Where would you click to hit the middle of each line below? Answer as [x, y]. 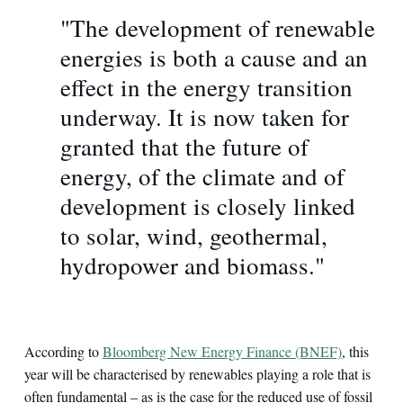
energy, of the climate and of [202, 176]
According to [63, 351]
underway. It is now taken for [204, 116]
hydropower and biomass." [192, 265]
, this [355, 351]
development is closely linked [207, 206]
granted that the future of [184, 146]
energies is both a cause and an [214, 57]
